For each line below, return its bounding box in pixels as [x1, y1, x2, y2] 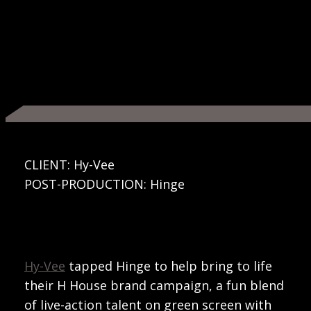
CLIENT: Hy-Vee [24, 155, 115, 173]
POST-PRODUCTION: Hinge [24, 175, 185, 192]
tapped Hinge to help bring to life [65, 257, 272, 274]
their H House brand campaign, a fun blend [24, 276, 284, 294]
